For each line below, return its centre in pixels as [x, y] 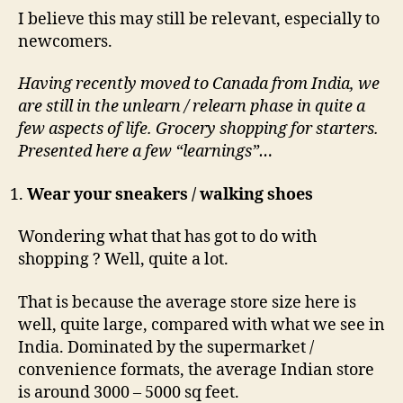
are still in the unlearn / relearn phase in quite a [192, 107]
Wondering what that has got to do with [167, 237]
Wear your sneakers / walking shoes [170, 194]
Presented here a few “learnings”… [145, 152]
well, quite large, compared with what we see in [201, 325]
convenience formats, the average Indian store [196, 370]
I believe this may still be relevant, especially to [199, 19]
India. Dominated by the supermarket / [166, 347]
